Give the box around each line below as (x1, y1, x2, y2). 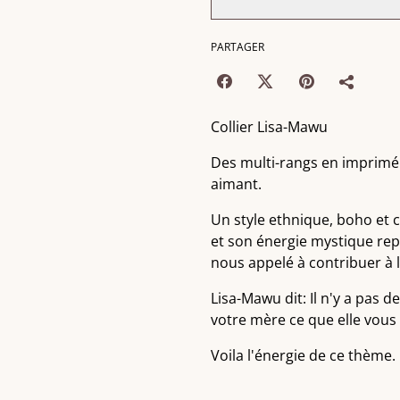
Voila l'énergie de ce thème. (211, 346, 396, 365)
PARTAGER (211, 39, 264, 54)
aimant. (211, 174, 262, 194)
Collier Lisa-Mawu (211, 117, 328, 137)
